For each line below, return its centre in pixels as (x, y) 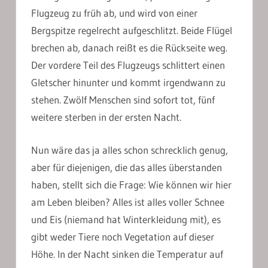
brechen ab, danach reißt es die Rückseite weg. (129, 48)
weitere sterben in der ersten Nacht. (106, 117)
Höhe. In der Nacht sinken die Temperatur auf (127, 254)
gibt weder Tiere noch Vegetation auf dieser (123, 236)
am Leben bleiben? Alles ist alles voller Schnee (128, 202)
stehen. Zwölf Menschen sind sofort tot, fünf (123, 100)
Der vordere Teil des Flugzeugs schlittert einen (128, 65)
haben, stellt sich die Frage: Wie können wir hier (131, 184)
